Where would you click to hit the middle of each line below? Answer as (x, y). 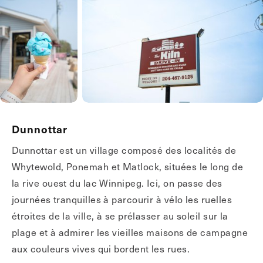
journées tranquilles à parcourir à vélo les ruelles (122, 199)
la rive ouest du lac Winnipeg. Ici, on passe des (117, 183)
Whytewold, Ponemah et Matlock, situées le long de (128, 166)
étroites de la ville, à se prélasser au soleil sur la (120, 215)
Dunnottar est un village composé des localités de (124, 150)
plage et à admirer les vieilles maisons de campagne (130, 232)
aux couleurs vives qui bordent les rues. (101, 248)
